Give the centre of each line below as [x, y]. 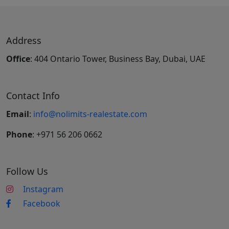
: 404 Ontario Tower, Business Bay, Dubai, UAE [118, 59]
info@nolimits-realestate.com [90, 114]
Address [24, 41]
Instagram [43, 189]
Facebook [42, 204]
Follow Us [27, 171]
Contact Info [33, 96]
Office [18, 59]
